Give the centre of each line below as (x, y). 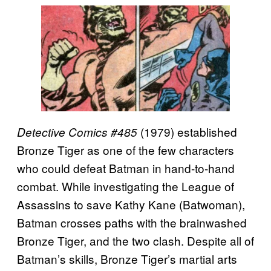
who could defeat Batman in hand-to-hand (126, 168)
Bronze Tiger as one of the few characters (126, 150)
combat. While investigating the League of (126, 186)
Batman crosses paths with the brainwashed (132, 223)
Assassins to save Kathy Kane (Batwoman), (131, 204)
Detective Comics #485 (77, 132)
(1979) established (187, 132)
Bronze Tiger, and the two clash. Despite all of (135, 241)
